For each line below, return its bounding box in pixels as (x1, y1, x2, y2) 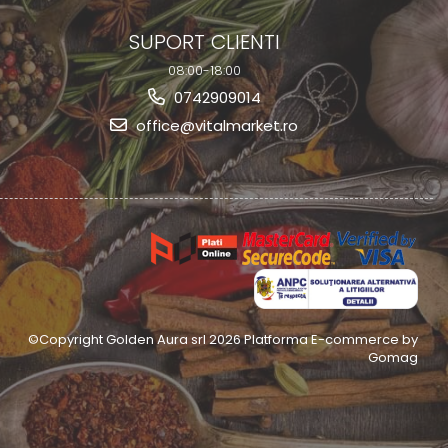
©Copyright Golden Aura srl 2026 (28, 330, 244, 349)
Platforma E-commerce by (244, 330, 418, 349)
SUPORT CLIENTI (128, 28, 280, 56)
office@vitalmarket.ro (132, 115, 298, 136)
